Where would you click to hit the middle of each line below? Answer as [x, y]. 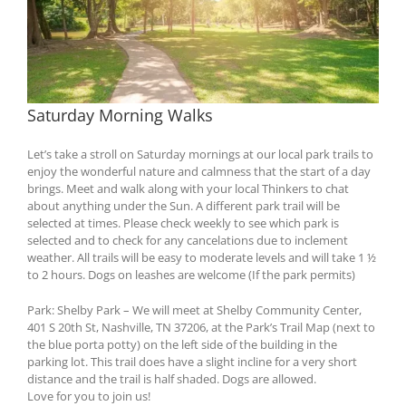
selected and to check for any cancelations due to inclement [188, 240]
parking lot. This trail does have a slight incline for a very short [192, 361]
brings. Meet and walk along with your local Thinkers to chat [188, 188]
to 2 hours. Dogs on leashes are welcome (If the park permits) [191, 274]
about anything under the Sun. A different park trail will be [184, 205]
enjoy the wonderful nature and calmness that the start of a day [199, 171]
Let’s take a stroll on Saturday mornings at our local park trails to [200, 154]
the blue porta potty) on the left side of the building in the [182, 344]
